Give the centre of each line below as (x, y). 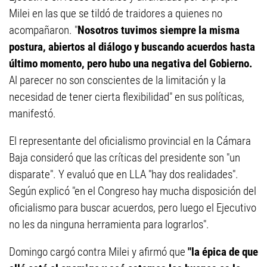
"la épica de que (223, 252)
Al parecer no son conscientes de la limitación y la (117, 80)
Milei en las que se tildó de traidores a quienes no (116, 13)
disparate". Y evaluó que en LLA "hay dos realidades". (124, 174)
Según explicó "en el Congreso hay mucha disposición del (133, 191)
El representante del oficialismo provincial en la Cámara (130, 141)
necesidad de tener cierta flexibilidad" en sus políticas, (127, 97)
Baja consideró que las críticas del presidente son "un (125, 158)
